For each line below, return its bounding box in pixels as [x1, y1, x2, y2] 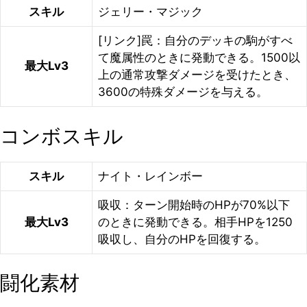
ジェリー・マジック [98, 5, 203, 19]
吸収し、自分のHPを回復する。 [98, 232, 266, 246]
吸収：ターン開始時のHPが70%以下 [98, 197, 290, 212]
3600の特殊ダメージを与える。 [98, 85, 268, 99]
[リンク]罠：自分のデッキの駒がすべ [98, 34, 293, 47]
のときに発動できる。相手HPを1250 [98, 214, 293, 229]
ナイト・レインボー [98, 169, 203, 183]
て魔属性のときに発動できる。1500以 [98, 51, 300, 64]
